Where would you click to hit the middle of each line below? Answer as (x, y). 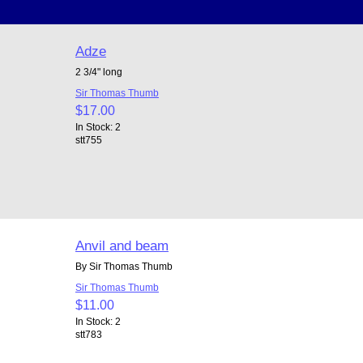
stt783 (88, 334)
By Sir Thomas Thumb (124, 266)
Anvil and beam (122, 245)
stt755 (88, 139)
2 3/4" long (98, 71)
